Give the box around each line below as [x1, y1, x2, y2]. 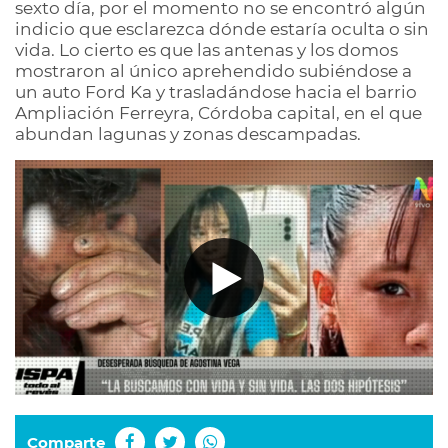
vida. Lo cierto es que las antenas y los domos [15, 40, 398, 60]
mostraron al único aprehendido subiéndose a [15, 61, 412, 81]
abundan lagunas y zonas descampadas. [15, 124, 361, 144]
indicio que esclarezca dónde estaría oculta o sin [15, 19, 429, 39]
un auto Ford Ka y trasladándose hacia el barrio [15, 82, 417, 102]
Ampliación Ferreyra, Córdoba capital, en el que [15, 103, 422, 123]
